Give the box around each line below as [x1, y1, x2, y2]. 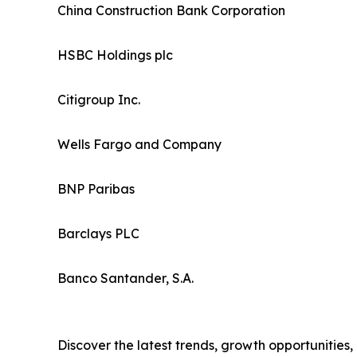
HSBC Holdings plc [57, 46, 173, 63]
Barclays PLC [57, 225, 139, 241]
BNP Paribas [57, 180, 135, 197]
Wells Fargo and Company [57, 135, 222, 152]
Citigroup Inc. [57, 91, 140, 108]
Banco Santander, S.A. [57, 269, 194, 286]
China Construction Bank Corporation [57, 2, 285, 18]
